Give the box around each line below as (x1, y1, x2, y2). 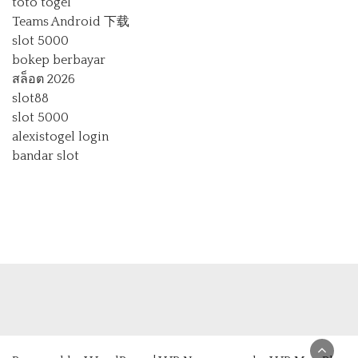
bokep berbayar (12, 52, 105, 67)
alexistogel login (12, 129, 109, 144)
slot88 (12, 90, 49, 105)
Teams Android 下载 (12, 14, 129, 29)
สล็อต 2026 (12, 71, 75, 86)
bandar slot (12, 148, 79, 163)
